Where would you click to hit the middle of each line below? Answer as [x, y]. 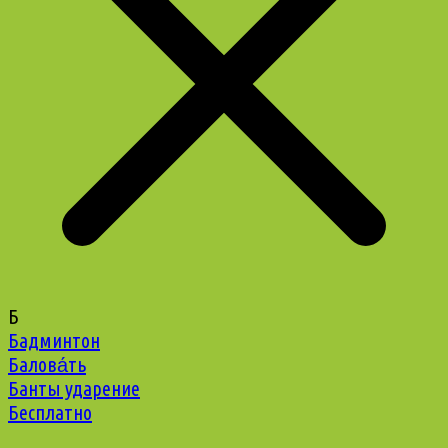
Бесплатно [50, 413]
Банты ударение [74, 389]
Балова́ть [47, 365]
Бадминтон [54, 341]
